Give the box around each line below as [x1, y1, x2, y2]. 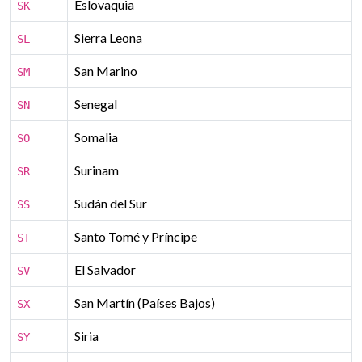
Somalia [74, 129, 118, 145]
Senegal [74, 96, 117, 112]
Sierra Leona [74, 30, 142, 45]
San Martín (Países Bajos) [74, 295, 215, 310]
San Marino [74, 63, 137, 78]
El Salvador [74, 262, 136, 277]
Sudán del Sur [74, 196, 147, 211]
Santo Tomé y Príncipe [74, 229, 197, 244]
